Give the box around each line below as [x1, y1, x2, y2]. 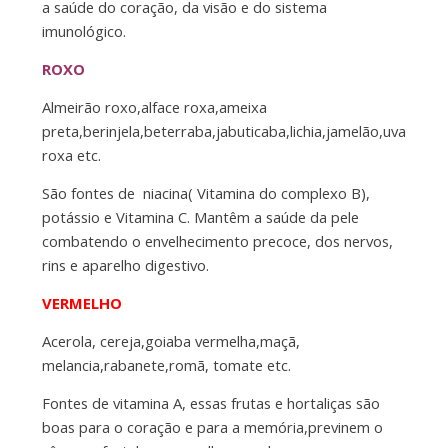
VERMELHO [41, 293, 122, 314]
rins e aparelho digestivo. [41, 255, 209, 276]
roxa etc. [41, 145, 101, 166]
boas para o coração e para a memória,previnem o [41, 417, 383, 438]
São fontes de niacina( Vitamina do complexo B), [41, 183, 370, 204]
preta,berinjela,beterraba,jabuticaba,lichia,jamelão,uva [41, 121, 406, 142]
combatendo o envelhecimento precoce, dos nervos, [41, 231, 393, 252]
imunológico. [41, 21, 126, 42]
